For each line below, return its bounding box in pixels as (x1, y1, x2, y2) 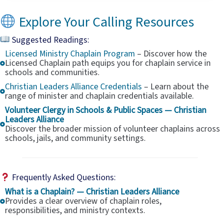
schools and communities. (5, 66, 100, 79)
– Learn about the (144, 81, 209, 93)
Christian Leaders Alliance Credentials (5, 81, 144, 93)
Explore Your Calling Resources (15, 12, 194, 32)
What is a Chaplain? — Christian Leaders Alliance (5, 186, 179, 198)
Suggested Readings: (10, 33, 90, 46)
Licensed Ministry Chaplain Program (5, 48, 135, 60)
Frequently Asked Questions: (10, 171, 116, 184)
